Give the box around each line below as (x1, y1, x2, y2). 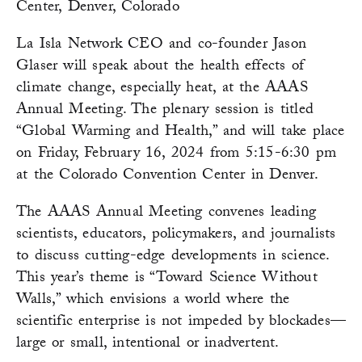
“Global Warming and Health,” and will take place (16, 120, 345, 146)
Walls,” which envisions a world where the (16, 288, 290, 314)
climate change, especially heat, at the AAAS (16, 76, 308, 103)
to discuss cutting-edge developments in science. (16, 244, 330, 271)
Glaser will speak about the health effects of (16, 54, 305, 81)
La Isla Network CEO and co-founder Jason (16, 32, 307, 59)
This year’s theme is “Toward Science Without (16, 266, 318, 293)
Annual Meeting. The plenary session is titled (16, 98, 314, 124)
